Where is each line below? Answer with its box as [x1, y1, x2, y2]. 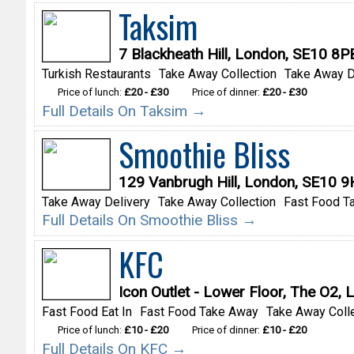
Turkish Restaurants [41, 66, 151, 81]
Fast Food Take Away [139, 304, 258, 319]
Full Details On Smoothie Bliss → [41, 211, 257, 230]
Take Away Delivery [41, 194, 150, 210]
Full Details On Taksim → [41, 101, 206, 120]
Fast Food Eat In [41, 304, 132, 319]
